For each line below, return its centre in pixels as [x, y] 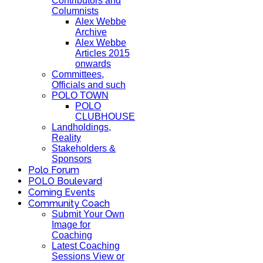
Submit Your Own [88, 214]
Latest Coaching [86, 246]
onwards [93, 64]
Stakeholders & [84, 148]
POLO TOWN [80, 95]
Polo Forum [54, 170]
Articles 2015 [102, 53]
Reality [66, 138]
